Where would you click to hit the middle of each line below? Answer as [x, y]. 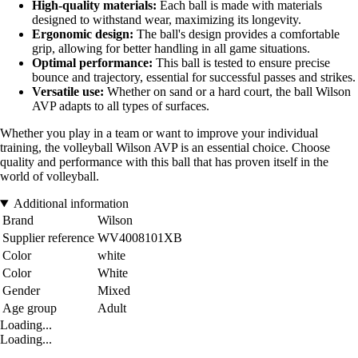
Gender [21, 291]
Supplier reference [48, 238]
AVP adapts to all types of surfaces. [121, 106]
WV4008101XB [140, 238]
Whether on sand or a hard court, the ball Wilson [227, 92]
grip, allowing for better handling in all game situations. [171, 49]
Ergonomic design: [83, 34]
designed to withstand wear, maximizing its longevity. [167, 20]
